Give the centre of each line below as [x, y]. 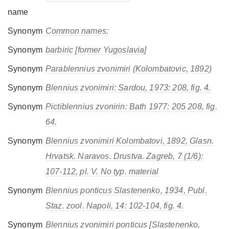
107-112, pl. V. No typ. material [102, 171]
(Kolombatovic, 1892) [171, 69]
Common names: [77, 31]
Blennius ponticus [79, 190]
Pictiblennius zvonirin [85, 107]
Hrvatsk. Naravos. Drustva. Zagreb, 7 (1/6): [124, 156]
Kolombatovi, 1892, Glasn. [164, 141]
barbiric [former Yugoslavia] [96, 50]
